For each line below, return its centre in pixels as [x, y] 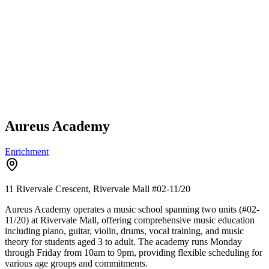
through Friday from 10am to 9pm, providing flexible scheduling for [134, 252]
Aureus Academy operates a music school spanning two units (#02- [132, 209]
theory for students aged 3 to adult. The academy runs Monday [123, 241]
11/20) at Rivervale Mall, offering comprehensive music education [130, 220]
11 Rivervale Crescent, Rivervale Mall [77, 189]
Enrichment [27, 151]
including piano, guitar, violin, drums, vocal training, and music [124, 231]
